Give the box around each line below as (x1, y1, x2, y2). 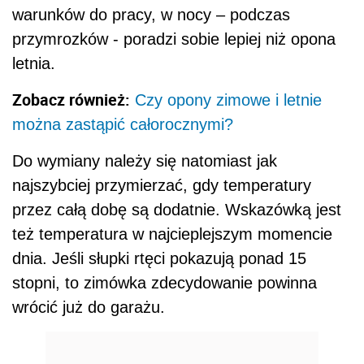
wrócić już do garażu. (12, 298, 165, 317)
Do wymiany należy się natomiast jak (12, 152, 277, 171)
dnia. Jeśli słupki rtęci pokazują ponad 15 (12, 249, 306, 268)
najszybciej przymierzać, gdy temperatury (12, 176, 311, 195)
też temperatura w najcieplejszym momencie (12, 225, 332, 244)
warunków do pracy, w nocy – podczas (12, 6, 290, 24)
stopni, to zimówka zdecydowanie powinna (12, 274, 317, 292)
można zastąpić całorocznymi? (12, 115, 233, 134)
